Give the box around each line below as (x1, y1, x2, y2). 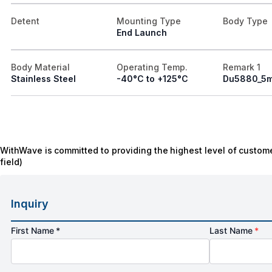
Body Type (222, 16, 268, 27)
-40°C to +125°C (117, 73, 188, 84)
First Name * (11, 225, 61, 236)
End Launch (117, 27, 168, 38)
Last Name (209, 225, 255, 236)
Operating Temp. (117, 62, 188, 73)
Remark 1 (222, 62, 260, 73)
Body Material (11, 62, 70, 73)
